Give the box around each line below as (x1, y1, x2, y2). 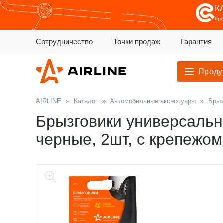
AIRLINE (36, 97, 61, 105)
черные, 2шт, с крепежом (36, 130, 222, 148)
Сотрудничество (36, 37, 93, 46)
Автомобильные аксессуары (110, 97, 196, 105)
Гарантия (181, 37, 212, 46)
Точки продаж (113, 37, 160, 46)
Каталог (74, 97, 98, 105)
